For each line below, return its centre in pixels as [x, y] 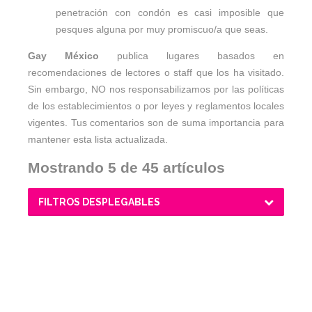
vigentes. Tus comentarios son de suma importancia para [156, 122]
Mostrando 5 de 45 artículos [126, 167]
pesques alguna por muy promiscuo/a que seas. [162, 29]
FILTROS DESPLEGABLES [99, 202]
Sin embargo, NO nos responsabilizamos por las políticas [156, 89]
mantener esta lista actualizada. [98, 139]
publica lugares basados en [192, 55]
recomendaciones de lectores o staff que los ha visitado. [156, 72]
